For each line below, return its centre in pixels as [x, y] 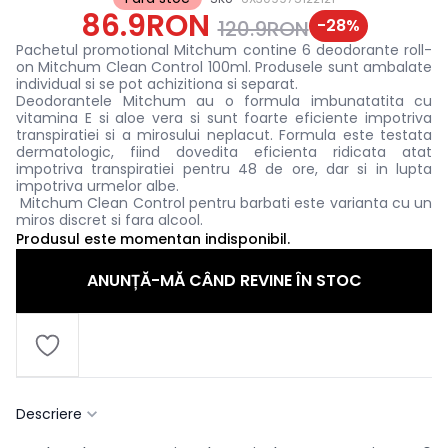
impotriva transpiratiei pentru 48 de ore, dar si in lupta [224, 169]
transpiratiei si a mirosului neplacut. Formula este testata [224, 135]
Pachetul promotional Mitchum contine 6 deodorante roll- [224, 50]
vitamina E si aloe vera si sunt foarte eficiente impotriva [224, 118]
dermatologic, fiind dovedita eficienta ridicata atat [224, 152]
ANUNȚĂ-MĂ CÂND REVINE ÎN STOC [224, 281]
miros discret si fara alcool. [109, 220]
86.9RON [145, 26]
